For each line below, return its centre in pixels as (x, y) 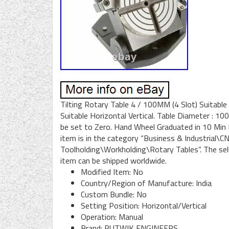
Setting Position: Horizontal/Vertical (144, 205)
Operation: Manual (112, 217)
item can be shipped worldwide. (113, 161)
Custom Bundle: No (114, 194)
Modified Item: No (112, 172)
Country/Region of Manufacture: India (146, 183)
